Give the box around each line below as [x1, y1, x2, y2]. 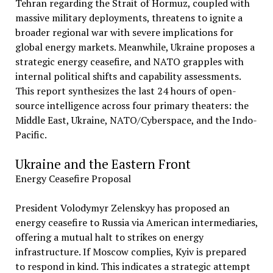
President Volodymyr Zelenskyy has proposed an [15, 201, 230, 214]
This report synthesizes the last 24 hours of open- [15, 84, 236, 97]
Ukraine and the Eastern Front [15, 155, 191, 172]
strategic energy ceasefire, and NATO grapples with [15, 55, 244, 68]
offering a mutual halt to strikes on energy [15, 230, 204, 244]
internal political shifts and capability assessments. [15, 69, 241, 83]
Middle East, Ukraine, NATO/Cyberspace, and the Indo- [15, 113, 257, 127]
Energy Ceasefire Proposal [15, 172, 131, 185]
